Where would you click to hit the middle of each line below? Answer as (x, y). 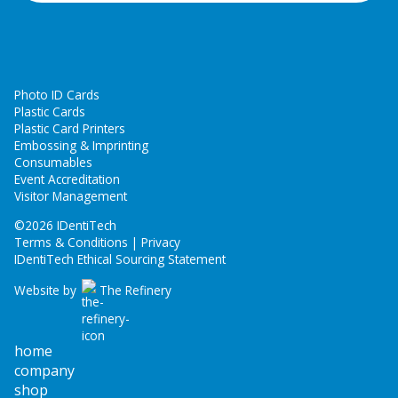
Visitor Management (71, 196)
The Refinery (134, 291)
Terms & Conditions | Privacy (97, 242)
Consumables (53, 162)
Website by (47, 291)
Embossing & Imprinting (81, 145)
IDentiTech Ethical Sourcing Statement (120, 259)
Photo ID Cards (57, 95)
